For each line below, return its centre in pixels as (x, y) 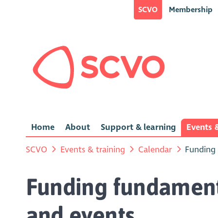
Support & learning (138, 127)
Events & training (92, 149)
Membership (191, 9)
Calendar (155, 149)
